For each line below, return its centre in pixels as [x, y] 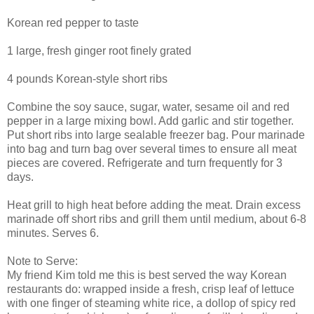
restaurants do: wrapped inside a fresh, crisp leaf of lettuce [151, 289]
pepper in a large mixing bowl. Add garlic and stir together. [150, 121]
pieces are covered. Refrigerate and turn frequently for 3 [145, 163]
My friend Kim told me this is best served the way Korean [147, 275]
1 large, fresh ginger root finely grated [99, 50]
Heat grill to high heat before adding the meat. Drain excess [154, 205]
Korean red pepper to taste [73, 22]
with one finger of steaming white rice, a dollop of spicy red [151, 303]
